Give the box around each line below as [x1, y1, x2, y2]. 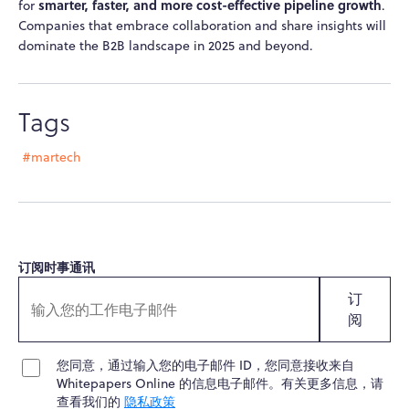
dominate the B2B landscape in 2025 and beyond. [18, 37, 313, 56]
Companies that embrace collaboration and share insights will [18, 16, 386, 36]
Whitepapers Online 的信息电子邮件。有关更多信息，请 [57, 374, 383, 393]
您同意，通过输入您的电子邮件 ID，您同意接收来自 [57, 356, 354, 375]
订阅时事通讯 [18, 257, 95, 277]
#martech [22, 148, 80, 167]
